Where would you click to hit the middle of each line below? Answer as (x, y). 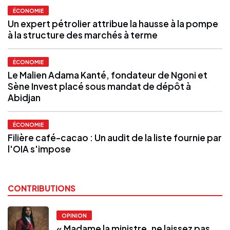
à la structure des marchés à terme (83, 35)
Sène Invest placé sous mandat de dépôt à (99, 86)
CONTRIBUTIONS (42, 188)
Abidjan (24, 97)
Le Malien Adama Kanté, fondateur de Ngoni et (108, 75)
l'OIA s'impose (39, 149)
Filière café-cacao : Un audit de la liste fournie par (115, 137)
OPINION (74, 216)
